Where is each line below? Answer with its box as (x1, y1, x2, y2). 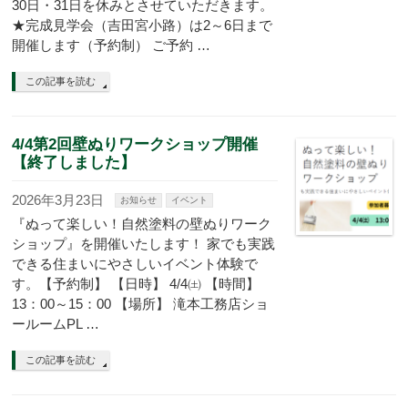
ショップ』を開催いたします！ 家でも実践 (12, 236, 276, 251)
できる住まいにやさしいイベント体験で (12, 256, 259, 271)
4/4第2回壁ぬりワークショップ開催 (12, 135, 259, 153)
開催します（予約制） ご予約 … (12, 37, 211, 53)
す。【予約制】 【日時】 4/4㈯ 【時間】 (12, 276, 260, 291)
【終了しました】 (12, 153, 137, 171)
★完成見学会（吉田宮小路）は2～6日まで (12, 17, 273, 33)
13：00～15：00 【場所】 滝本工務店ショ (12, 296, 270, 311)
